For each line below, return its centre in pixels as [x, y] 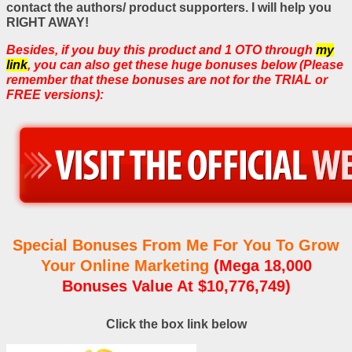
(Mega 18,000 [262, 266]
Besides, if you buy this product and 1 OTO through [161, 49]
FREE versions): [55, 94]
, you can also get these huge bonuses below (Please [185, 64]
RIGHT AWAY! [48, 22]
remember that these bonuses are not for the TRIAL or [167, 79]
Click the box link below [176, 324]
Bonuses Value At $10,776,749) [176, 286]
